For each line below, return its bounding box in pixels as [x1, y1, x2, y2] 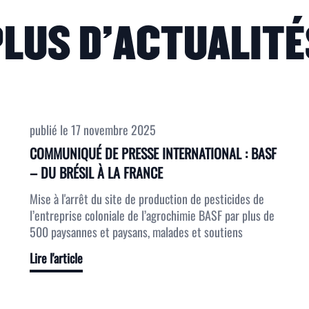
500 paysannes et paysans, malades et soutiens [29, 223, 243, 241]
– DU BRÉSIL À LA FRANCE [29, 162, 163, 183]
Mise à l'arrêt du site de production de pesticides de [29, 190, 264, 208]
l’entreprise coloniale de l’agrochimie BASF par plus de [29, 206, 275, 224]
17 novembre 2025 [70, 121, 156, 139]
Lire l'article [29, 249, 83, 267]
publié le [29, 121, 71, 139]
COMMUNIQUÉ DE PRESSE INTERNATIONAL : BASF [29, 143, 277, 163]
